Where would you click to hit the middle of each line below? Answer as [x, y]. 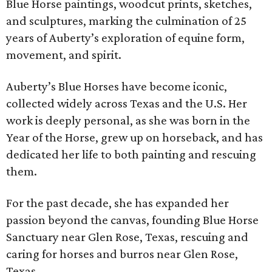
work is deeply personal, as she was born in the [128, 120]
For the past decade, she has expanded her [117, 203]
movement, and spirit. [64, 55]
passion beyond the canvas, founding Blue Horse [132, 220]
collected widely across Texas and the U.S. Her [127, 103]
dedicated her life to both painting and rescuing [131, 154]
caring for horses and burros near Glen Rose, [122, 254]
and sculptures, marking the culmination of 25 [126, 21]
